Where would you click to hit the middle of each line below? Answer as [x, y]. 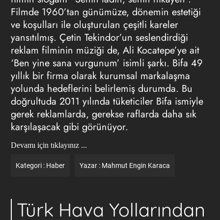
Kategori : [31, 165]
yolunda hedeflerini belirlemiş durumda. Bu [101, 89]
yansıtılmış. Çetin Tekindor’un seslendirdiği [99, 38]
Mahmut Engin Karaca [136, 165]
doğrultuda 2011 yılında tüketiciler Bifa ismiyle [107, 101]
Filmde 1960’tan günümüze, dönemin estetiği [106, 12]
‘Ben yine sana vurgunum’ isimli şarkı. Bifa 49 [107, 63]
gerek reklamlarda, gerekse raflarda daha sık [103, 114]
